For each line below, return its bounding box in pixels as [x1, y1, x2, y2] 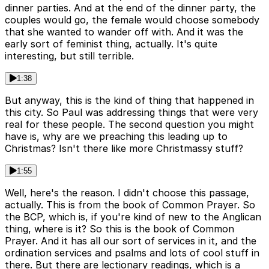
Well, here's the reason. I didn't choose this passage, [5, 187, 249, 199]
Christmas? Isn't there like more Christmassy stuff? [5, 142, 243, 155]
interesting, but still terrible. [5, 50, 134, 62]
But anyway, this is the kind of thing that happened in [5, 94, 254, 107]
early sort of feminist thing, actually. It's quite [5, 38, 217, 50]
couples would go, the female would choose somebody [5, 14, 259, 26]
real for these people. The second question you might [5, 118, 254, 131]
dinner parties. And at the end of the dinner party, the [5, 2, 256, 14]
